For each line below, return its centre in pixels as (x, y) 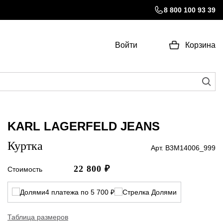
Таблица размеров (38, 217)
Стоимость (25, 169)
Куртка (25, 146)
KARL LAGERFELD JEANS (84, 126)
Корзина (200, 45)
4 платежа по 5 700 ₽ (80, 192)
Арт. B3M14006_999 (183, 148)
